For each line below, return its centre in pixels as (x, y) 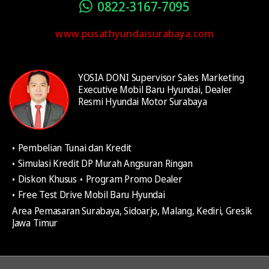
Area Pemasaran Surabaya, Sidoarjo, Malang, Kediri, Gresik (132, 210)
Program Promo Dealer (134, 179)
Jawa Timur (35, 222)
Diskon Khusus (47, 179)
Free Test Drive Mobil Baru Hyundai (91, 194)
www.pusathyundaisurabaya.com (134, 34)
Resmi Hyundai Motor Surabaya (143, 101)
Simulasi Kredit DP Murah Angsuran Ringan (105, 163)
